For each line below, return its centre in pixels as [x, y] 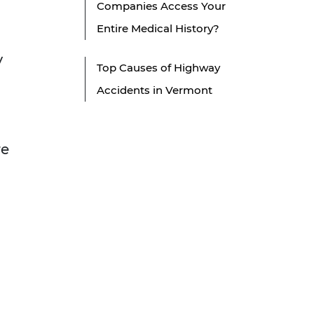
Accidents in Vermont [155, 90]
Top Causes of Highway [158, 68]
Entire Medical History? [158, 29]
